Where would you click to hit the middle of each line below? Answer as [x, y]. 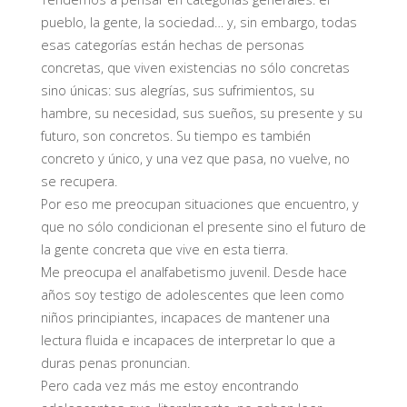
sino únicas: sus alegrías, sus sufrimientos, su [177, 91]
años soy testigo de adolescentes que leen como [192, 295]
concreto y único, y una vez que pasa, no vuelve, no [195, 159]
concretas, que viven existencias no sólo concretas [195, 68]
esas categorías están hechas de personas [172, 45]
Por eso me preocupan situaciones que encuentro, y [199, 204]
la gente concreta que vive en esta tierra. [164, 250]
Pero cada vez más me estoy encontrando [169, 386]
